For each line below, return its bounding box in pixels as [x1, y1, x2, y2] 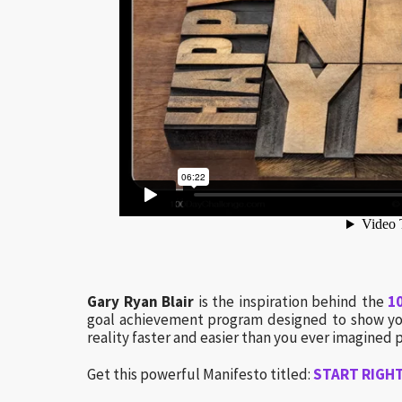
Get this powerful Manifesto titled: [87, 364, 313, 384]
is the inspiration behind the [194, 292, 389, 311]
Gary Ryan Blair [87, 292, 195, 311]
